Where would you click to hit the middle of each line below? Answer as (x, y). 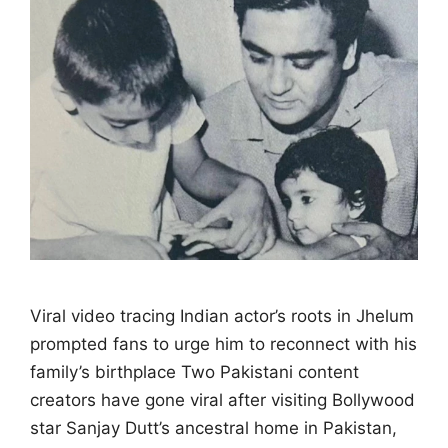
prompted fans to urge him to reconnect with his (223, 344)
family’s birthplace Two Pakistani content (194, 372)
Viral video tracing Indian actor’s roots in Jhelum (222, 316)
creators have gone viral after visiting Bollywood (222, 400)
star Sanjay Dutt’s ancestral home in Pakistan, (213, 428)
